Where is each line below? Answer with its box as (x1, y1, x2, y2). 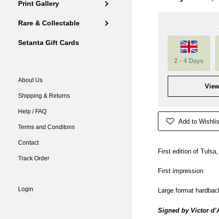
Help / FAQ (18, 108, 47, 115)
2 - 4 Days (174, 57, 204, 65)
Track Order (18, 155, 50, 162)
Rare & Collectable (18, 20, 80, 27)
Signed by (157, 206, 191, 214)
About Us (18, 77, 43, 84)
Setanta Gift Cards (18, 39, 80, 47)
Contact (18, 139, 39, 147)
